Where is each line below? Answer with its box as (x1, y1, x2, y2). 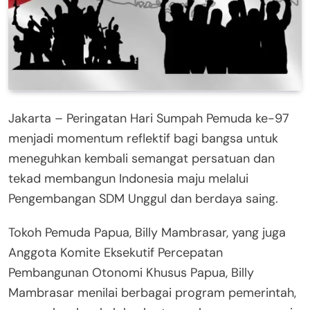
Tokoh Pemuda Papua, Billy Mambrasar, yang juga (8, 224, 286, 241)
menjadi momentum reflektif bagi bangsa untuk (8, 129, 278, 147)
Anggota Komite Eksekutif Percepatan (8, 244, 223, 261)
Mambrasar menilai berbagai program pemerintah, (8, 284, 296, 301)
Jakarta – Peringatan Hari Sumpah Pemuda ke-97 (8, 109, 289, 127)
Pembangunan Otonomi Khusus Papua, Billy (8, 264, 254, 281)
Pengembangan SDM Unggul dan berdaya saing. (8, 190, 278, 207)
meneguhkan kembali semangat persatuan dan (8, 149, 275, 167)
